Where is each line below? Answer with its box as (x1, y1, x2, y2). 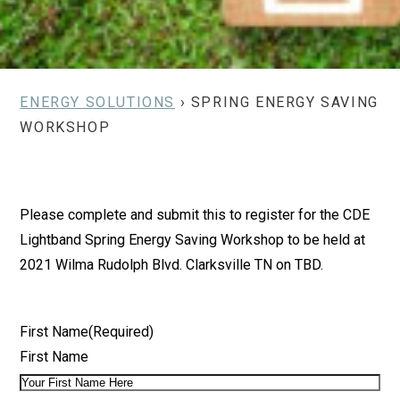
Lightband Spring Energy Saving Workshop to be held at (20, 231, 366, 248)
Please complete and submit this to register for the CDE (20, 206, 371, 223)
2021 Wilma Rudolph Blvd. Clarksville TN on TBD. (20, 256, 324, 273)
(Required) (88, 323, 154, 340)
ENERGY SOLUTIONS (20, 94, 176, 111)
